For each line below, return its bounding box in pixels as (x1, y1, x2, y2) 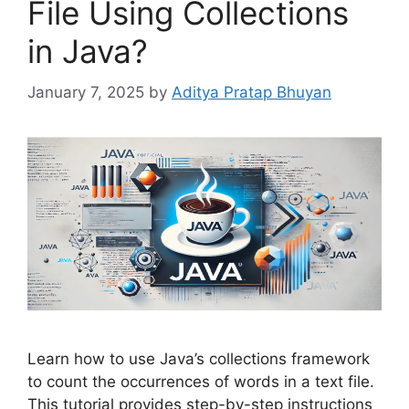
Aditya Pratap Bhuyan (172, 82, 331, 101)
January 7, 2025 (27, 82, 144, 101)
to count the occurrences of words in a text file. (27, 372, 374, 392)
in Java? (27, 32, 148, 71)
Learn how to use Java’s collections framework (27, 350, 370, 369)
